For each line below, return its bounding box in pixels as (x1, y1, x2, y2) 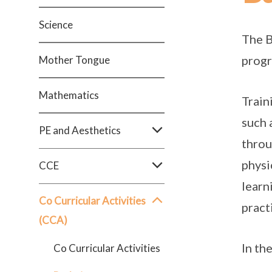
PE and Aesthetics (39, 124, 121, 137)
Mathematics (39, 89, 99, 101)
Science (39, 18, 73, 31)
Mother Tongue (39, 53, 110, 66)
